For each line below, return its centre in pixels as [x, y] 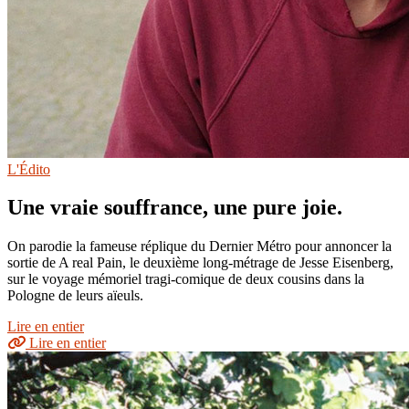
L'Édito [29, 169]
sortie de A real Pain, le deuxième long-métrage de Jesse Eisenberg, [200, 263]
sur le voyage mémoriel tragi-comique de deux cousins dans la [186, 279]
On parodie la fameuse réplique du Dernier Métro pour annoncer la [199, 246]
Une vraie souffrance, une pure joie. [178, 208]
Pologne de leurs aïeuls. [75, 296]
